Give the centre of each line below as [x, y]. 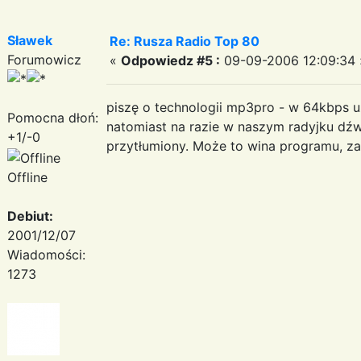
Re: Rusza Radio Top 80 [185, 41]
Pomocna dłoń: [53, 117]
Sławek [30, 40]
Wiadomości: [46, 254]
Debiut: [30, 216]
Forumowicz [44, 59]
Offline [27, 177]
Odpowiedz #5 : [170, 60]
